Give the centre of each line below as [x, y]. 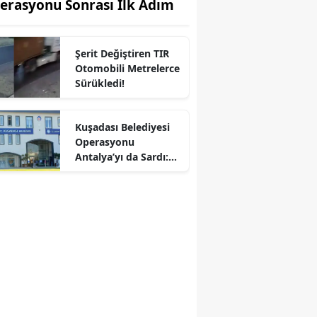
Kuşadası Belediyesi [122, 127]
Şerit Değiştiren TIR [122, 54]
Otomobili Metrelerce [127, 69]
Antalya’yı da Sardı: [121, 157]
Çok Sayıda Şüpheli [121, 172]
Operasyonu [104, 142]
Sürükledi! [99, 83]
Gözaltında [101, 187]
